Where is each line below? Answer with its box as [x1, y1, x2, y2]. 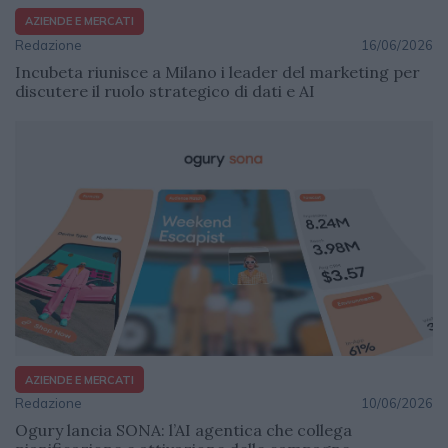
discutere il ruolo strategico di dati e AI [15, 80, 315, 101]
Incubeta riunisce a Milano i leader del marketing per [15, 61, 420, 82]
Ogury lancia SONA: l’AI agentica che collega [15, 420, 352, 441]
